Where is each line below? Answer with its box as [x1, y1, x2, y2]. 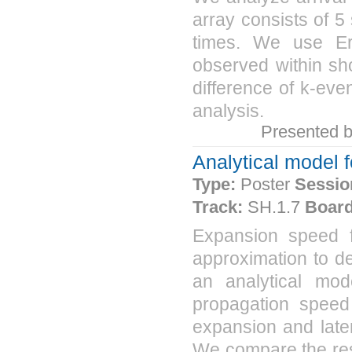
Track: [192, 197, 247, 217]
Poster [240, 174, 295, 194]
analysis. [192, 100, 264, 121]
